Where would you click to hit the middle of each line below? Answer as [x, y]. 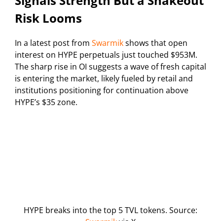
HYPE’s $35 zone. [46, 102]
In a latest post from [53, 43]
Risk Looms [48, 18]
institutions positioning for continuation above [102, 91]
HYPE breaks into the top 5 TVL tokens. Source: [110, 210]
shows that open [155, 43]
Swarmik [108, 43]
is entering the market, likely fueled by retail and [104, 79]
